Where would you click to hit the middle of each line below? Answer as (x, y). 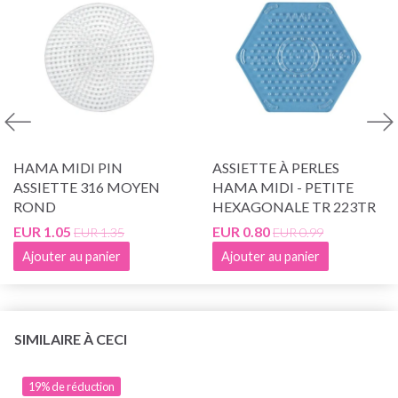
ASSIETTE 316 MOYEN (87, 187)
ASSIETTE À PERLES (276, 167)
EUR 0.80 (241, 231)
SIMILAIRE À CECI (71, 338)
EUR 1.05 (42, 231)
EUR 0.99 (298, 232)
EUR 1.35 (99, 232)
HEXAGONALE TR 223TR (294, 206)
